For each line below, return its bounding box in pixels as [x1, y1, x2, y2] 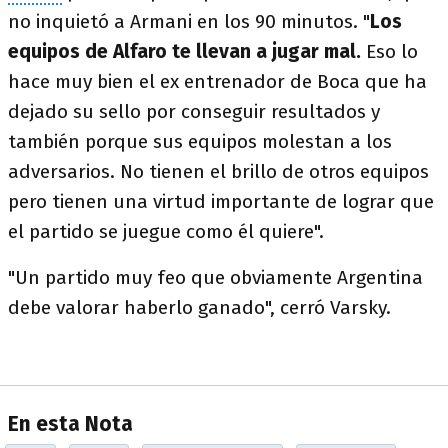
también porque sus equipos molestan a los [8, 130, 392, 153]
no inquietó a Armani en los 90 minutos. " [8, 10, 370, 33]
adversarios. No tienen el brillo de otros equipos [8, 160, 429, 183]
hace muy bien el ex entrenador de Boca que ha [8, 70, 427, 93]
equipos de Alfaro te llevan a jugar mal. [8, 40, 366, 63]
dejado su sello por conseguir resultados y [8, 100, 380, 123]
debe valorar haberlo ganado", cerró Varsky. [8, 296, 401, 319]
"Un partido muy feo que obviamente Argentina [8, 266, 423, 289]
